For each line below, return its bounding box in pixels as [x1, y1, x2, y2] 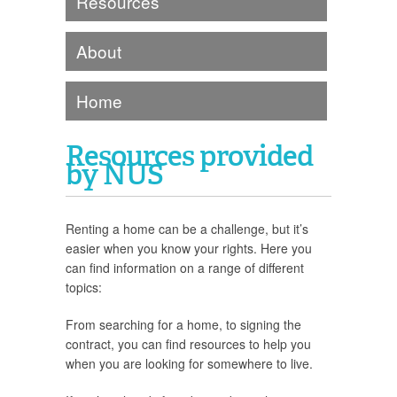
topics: [66, 278, 102, 296]
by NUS [66, 153, 163, 193]
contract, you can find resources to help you [66, 335, 311, 353]
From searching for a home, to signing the [66, 315, 301, 333]
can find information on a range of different [66, 259, 304, 276]
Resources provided [66, 135, 313, 175]
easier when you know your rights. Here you [66, 239, 312, 257]
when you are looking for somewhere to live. [66, 354, 313, 372]
